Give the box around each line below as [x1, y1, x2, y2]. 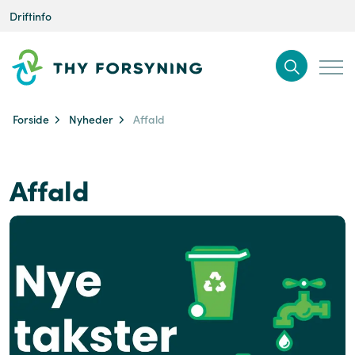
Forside [13, 111, 50, 127]
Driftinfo [10, 8, 52, 24]
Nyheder [69, 111, 114, 127]
